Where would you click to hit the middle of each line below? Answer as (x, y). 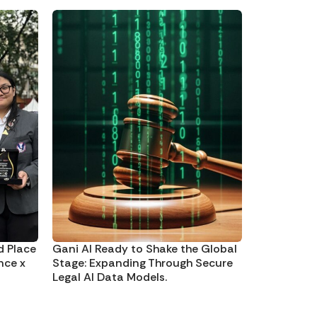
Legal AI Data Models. (110, 277)
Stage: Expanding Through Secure (143, 263)
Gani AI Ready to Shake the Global (145, 248)
